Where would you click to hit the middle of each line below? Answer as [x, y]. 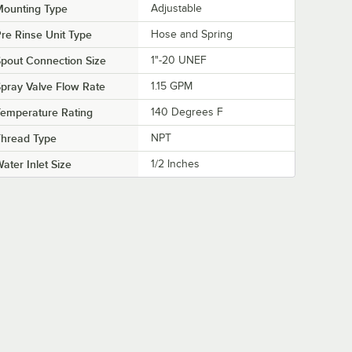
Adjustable [176, 8]
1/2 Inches [175, 163]
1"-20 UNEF [179, 60]
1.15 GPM [172, 86]
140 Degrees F [187, 112]
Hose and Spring [192, 34]
